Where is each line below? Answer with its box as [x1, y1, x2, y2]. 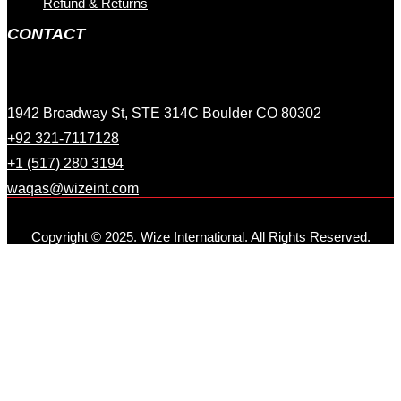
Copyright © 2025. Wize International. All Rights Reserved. [30, 228, 371, 244]
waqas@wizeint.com [7, 180, 139, 196]
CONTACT [7, 25, 85, 44]
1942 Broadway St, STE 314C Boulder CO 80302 [7, 105, 321, 121]
